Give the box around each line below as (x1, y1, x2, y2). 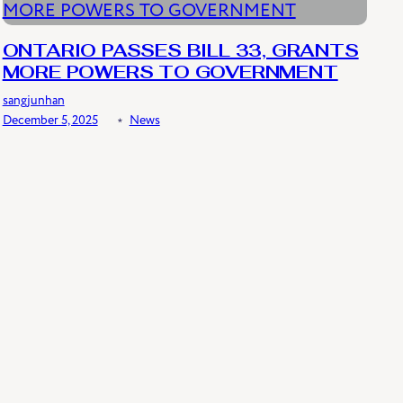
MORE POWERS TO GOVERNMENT (2, 65, 338, 84)
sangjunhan (2, 92, 65, 110)
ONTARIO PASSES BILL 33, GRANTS (2, 43, 359, 62)
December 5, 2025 (2, 112, 98, 130)
